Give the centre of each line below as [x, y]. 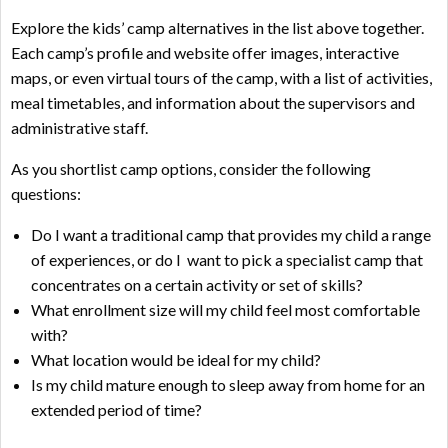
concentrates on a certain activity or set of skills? [197, 285]
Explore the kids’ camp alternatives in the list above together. [217, 28]
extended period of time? [116, 410]
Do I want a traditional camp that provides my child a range [231, 235]
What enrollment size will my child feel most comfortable [225, 310]
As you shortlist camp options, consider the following [191, 169]
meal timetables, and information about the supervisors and [213, 103]
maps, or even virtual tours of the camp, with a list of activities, [221, 78]
